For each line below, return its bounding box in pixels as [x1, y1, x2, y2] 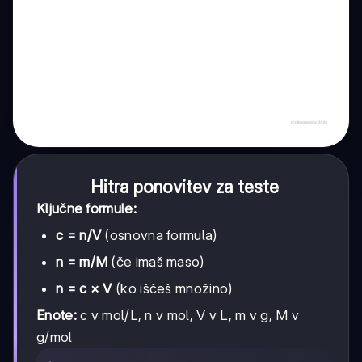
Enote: [36, 306, 77, 323]
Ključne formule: [36, 200, 137, 217]
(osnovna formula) [101, 226, 217, 243]
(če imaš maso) [107, 253, 204, 270]
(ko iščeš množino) [112, 280, 233, 297]
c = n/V [56, 226, 102, 243]
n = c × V [56, 280, 112, 297]
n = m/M [56, 253, 108, 270]
